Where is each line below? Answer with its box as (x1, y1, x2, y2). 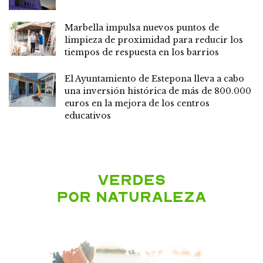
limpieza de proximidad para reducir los (65, 35, 243, 46)
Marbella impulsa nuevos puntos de (65, 22, 219, 33)
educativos (65, 110, 111, 122)
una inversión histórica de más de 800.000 (65, 86, 251, 97)
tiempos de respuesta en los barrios (65, 47, 219, 58)
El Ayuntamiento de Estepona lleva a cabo (65, 73, 244, 85)
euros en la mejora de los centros (65, 98, 210, 109)
